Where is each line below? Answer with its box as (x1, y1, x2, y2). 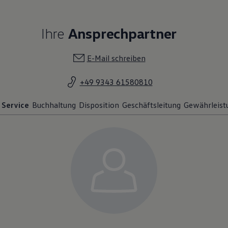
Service (2, 100, 29, 110)
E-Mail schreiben (87, 53, 146, 64)
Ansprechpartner (68, 24, 177, 42)
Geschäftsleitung (122, 100, 181, 110)
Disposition (79, 100, 119, 110)
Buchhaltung (32, 100, 76, 110)
